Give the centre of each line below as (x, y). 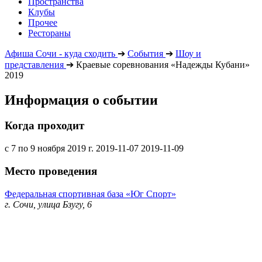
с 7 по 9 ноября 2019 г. (49, 149)
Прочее (43, 22)
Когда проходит (44, 126)
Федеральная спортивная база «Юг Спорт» (90, 194)
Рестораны (49, 33)
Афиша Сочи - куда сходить (60, 53)
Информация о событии (81, 100)
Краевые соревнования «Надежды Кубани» (163, 64)
